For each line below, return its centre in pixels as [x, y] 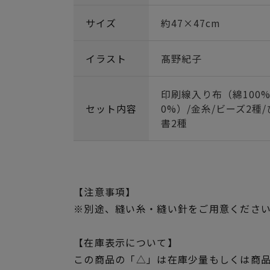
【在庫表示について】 [126, 242]
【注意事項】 [105, 192]
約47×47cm [191, 23]
